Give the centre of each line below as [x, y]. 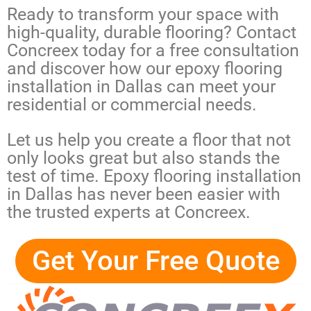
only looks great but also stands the [143, 158]
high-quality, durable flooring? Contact [152, 33]
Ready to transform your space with [143, 15]
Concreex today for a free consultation [153, 51]
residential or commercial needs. [132, 105]
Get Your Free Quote [155, 261]
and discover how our [91, 69]
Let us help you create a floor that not [149, 140]
